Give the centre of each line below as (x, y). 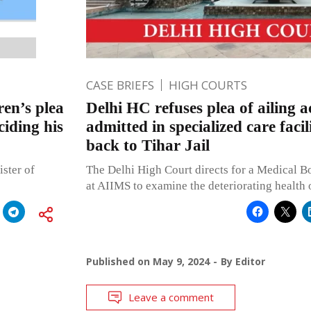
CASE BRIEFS (120, 85)
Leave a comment (171, 297)
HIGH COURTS (208, 85)
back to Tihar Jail (148, 145)
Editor (250, 261)
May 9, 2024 (181, 261)
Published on (119, 261)
